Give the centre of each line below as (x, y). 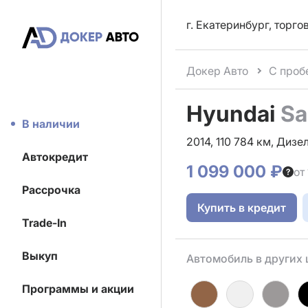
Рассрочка (51, 190)
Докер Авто (217, 70)
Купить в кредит (242, 208)
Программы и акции (78, 289)
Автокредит (55, 157)
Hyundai (233, 114)
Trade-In (44, 223)
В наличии (51, 124)
